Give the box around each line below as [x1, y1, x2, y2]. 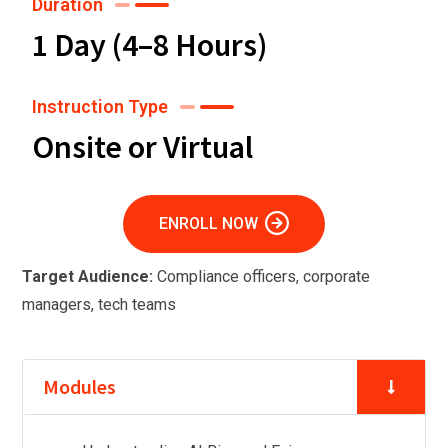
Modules [43, 374, 116, 399]
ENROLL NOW [159, 214, 258, 233]
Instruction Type [32, 96, 168, 117]
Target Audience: [22, 267, 153, 286]
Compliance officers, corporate [153, 267, 370, 286]
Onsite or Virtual [32, 127, 253, 167]
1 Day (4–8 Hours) [32, 25, 267, 65]
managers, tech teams [22, 295, 176, 314]
